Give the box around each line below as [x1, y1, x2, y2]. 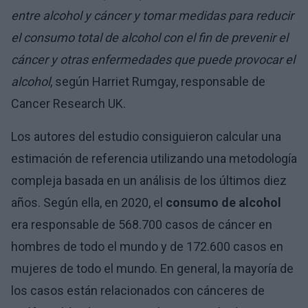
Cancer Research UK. [11, 96, 126, 111]
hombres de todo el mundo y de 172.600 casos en [11, 239, 283, 254]
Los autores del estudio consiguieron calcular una [11, 129, 281, 144]
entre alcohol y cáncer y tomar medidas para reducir [11, 8, 294, 23]
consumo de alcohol [166, 195, 281, 210]
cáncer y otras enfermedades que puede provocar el [11, 52, 295, 67]
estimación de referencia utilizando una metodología [11, 151, 297, 166]
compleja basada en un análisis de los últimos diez [11, 173, 287, 188]
